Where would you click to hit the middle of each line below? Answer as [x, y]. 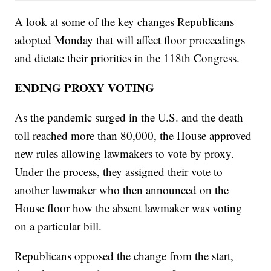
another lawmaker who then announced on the [122, 190]
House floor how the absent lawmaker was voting [129, 208]
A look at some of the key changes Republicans [125, 22]
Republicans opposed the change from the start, [124, 256]
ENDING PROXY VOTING [85, 88]
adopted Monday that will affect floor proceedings [130, 40]
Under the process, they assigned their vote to [119, 172]
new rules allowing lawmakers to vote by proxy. [125, 154]
